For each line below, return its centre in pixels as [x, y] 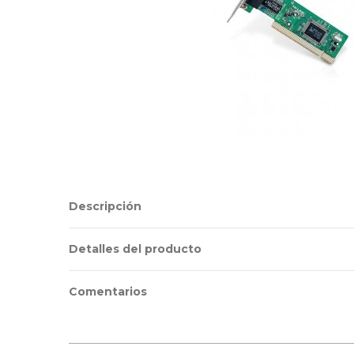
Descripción [105, 206]
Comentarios [108, 292]
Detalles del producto [135, 249]
